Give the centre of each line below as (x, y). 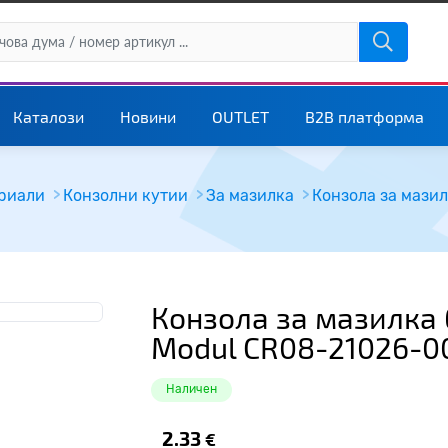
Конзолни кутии (125, 195)
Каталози (48, 116)
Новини (147, 116)
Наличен (191, 389)
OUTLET (240, 116)
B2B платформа (364, 116)
